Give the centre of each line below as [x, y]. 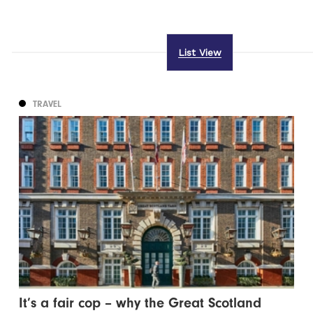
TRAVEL [48, 104]
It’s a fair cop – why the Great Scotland [140, 303]
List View [199, 53]
